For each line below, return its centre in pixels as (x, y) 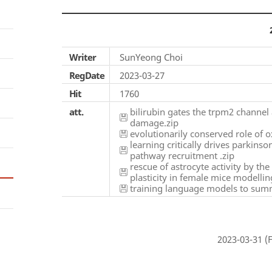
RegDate (87, 75)
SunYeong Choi (151, 57)
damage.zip (154, 123)
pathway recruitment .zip (182, 155)
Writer (83, 57)
